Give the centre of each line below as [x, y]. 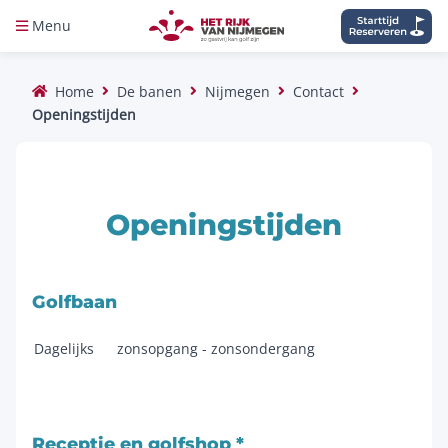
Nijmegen [237, 91]
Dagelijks [64, 349]
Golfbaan [77, 301]
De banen [149, 91]
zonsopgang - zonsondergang [216, 349]
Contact [318, 91]
